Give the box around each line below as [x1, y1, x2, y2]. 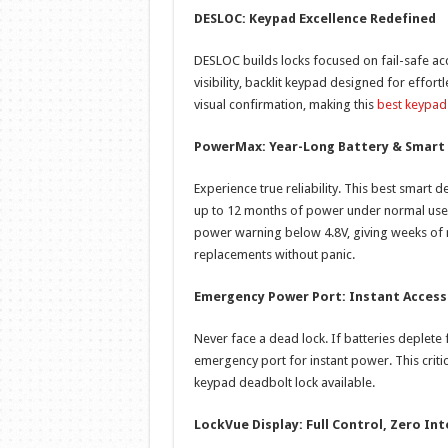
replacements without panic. [193, 247, 355, 263]
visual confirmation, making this [193, 97, 377, 113]
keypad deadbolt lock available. [193, 375, 375, 391]
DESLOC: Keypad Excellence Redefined [193, 11, 436, 27]
